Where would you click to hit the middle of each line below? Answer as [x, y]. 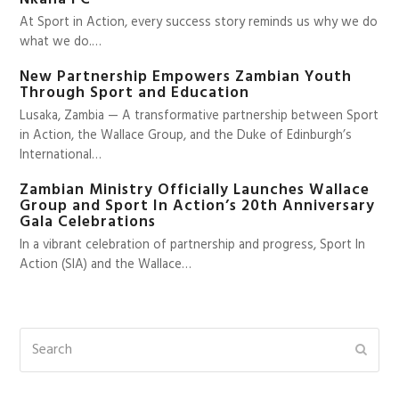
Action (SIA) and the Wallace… [106, 265]
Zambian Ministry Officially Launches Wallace [195, 191]
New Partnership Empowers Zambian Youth [186, 77]
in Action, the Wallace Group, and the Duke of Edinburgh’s [186, 136]
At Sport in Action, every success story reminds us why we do [199, 23]
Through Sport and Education [135, 94]
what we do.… [61, 42]
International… [61, 155]
